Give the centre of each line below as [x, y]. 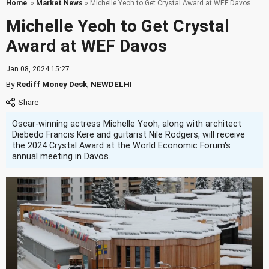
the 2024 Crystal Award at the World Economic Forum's [121, 145]
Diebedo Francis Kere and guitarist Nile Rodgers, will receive [128, 134]
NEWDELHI [111, 84]
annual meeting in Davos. [61, 156]
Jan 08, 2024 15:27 [38, 69]
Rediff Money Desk [52, 84]
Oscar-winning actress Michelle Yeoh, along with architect [127, 124]
